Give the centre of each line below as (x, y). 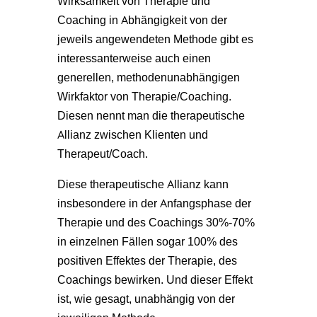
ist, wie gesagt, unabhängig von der (146, 298)
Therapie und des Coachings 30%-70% (156, 222)
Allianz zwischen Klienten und (132, 134)
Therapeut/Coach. (102, 153)
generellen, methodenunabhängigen (148, 77)
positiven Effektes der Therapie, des (147, 260)
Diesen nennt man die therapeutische (151, 115)
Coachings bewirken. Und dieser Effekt (155, 279)
